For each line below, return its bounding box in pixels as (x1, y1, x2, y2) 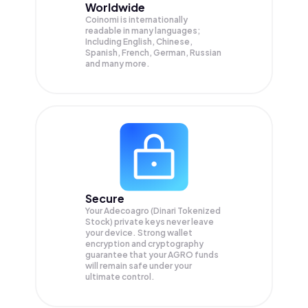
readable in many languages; (85, 25, 201, 36)
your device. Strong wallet (85, 227, 192, 238)
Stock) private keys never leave (85, 216, 214, 227)
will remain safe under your (85, 260, 192, 271)
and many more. (85, 58, 150, 69)
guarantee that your (85, 249, 168, 260)
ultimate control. (85, 271, 155, 282)
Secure (85, 190, 124, 206)
